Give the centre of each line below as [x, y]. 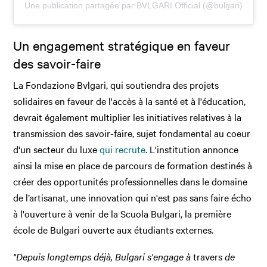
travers [209, 256]
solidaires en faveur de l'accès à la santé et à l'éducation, [130, 100]
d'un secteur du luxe [57, 149]
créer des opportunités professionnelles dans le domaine [131, 181]
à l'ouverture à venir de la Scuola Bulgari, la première [122, 213]
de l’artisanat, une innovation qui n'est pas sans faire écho [133, 197]
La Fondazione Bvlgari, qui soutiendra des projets [116, 84]
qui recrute [123, 149]
